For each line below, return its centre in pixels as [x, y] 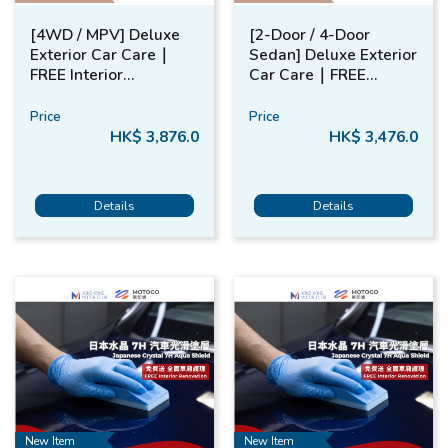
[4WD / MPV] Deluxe [105, 35]
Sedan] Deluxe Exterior [333, 55]
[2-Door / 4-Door [309, 35]
